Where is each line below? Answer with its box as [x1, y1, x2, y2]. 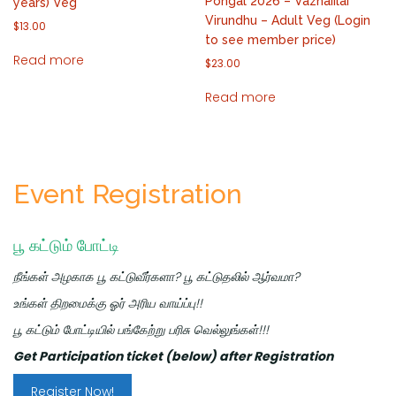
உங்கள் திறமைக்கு [13, 294, 110, 313]
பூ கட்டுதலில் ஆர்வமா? [184, 268, 300, 286]
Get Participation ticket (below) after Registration [13, 347, 333, 366]
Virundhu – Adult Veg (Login [205, 13, 371, 28]
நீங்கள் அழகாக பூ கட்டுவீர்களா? [13, 268, 184, 286]
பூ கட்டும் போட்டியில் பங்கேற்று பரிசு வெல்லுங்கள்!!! [13, 321, 269, 339]
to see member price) [205, 33, 337, 48]
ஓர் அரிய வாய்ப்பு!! [110, 294, 202, 313]
